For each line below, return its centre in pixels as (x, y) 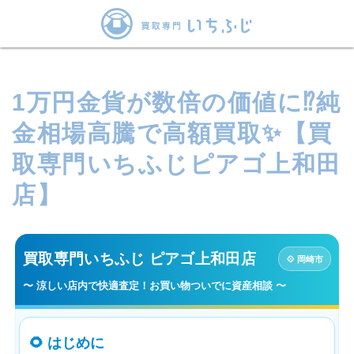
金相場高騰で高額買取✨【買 (172, 133)
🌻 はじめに (67, 342)
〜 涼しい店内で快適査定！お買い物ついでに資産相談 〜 (154, 285)
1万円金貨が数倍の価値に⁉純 (176, 102)
